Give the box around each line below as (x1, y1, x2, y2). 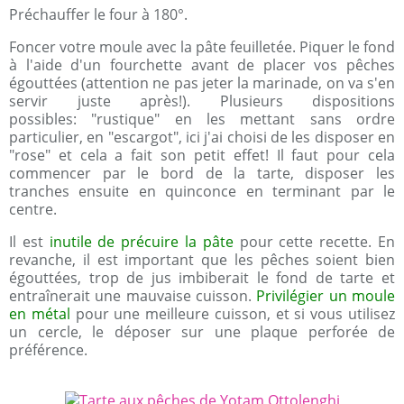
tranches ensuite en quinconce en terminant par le (9, 181, 395, 201)
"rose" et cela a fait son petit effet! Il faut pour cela (9, 145, 395, 165)
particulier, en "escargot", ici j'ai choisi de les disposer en (9, 127, 395, 147)
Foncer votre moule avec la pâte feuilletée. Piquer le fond (9, 37, 395, 57)
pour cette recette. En (233, 232, 396, 252)
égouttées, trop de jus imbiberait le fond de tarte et (9, 268, 395, 288)
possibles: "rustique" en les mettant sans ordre (9, 109, 395, 129)
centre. (9, 199, 57, 219)
